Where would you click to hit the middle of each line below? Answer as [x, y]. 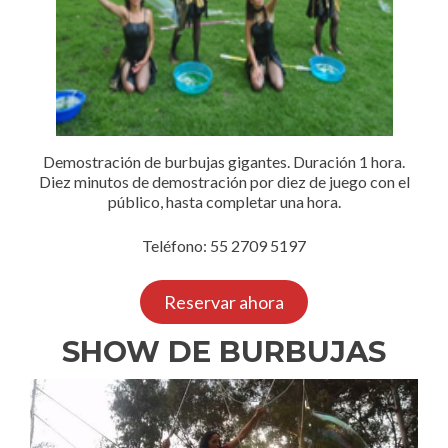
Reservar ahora [224, 302]
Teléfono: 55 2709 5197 [224, 245]
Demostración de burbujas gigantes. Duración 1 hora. [224, 161]
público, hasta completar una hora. [224, 201]
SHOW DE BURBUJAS [224, 351]
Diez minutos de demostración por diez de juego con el [224, 181]
